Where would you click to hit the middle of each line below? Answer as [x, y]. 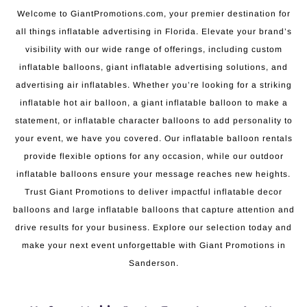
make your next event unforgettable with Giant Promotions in [153, 246]
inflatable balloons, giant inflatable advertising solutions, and [153, 67]
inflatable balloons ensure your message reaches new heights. [153, 174]
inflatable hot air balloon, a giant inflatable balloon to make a [153, 103]
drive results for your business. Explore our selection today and [153, 228]
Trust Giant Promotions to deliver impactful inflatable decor [153, 192]
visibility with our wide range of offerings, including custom [153, 50]
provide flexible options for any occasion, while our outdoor [153, 157]
